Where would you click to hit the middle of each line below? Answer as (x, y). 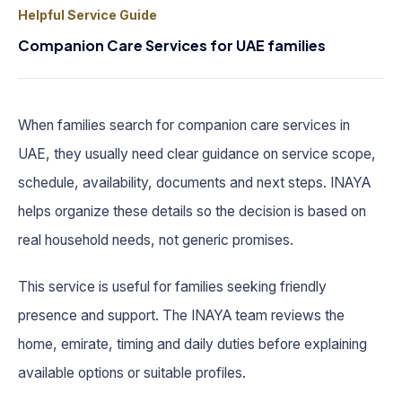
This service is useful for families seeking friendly (172, 286)
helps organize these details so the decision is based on (192, 211)
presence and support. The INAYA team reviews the (181, 315)
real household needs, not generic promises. (156, 240)
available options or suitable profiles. (132, 372)
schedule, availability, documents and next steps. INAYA (194, 182)
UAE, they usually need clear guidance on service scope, (197, 153)
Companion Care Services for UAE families (172, 45)
